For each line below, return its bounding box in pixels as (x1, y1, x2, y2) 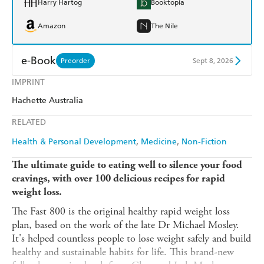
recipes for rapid (154, 172, 225, 185)
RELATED (12, 117, 46, 128)
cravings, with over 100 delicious (12, 172, 154, 185)
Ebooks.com (37, 130, 76, 139)
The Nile (151, 22, 178, 31)
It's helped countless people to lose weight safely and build (12, 232, 251, 246)
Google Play (151, 107, 190, 115)
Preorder (61, 56, 90, 65)
